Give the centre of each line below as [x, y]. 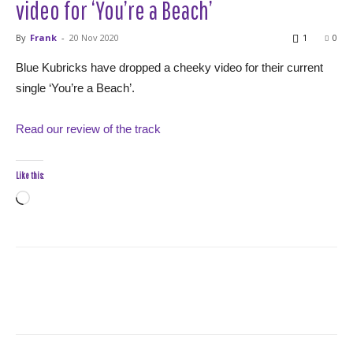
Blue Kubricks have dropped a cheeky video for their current [169, 67]
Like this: [30, 175]
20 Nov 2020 [94, 37]
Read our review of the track [88, 129]
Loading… [55, 200]
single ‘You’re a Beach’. [75, 88]
